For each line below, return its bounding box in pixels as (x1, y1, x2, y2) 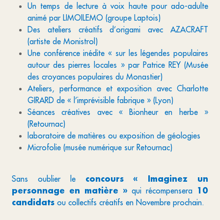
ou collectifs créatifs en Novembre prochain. (55, 197, 204, 207)
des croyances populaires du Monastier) (27, 72, 163, 82)
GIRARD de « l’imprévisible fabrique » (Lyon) (27, 95, 173, 105)
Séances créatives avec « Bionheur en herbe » (27, 107, 208, 117)
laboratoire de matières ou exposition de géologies (27, 131, 200, 140)
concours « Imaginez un (85, 173, 208, 184)
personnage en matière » (12, 185, 128, 195)
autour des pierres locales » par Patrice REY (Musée (27, 60, 208, 70)
